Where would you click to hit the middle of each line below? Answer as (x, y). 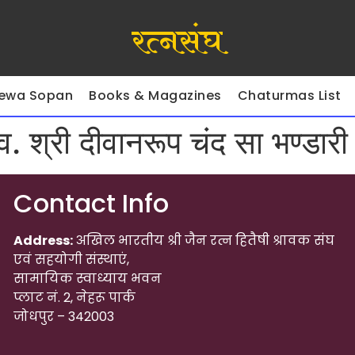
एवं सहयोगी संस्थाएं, (71, 260)
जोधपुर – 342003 (63, 317)
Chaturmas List (289, 95)
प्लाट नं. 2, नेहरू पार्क (74, 298)
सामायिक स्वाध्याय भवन (87, 279)
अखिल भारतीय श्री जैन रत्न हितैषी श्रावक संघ (203, 240)
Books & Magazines (155, 95)
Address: (43, 240)
